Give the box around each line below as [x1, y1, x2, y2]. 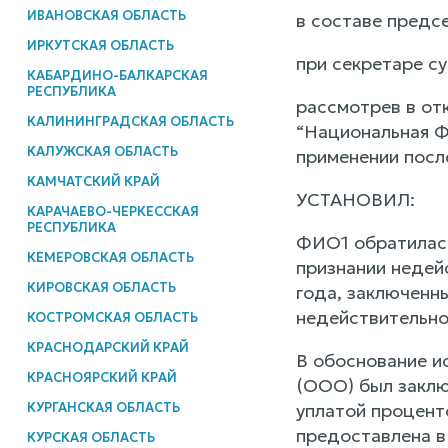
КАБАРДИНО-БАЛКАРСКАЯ [26, 66, 208, 84]
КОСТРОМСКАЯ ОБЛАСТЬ [26, 308, 198, 326]
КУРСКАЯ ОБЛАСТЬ [26, 428, 155, 446]
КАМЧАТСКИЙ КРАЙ [26, 172, 160, 190]
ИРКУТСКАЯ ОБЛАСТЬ [26, 36, 174, 54]
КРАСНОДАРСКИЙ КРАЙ [26, 338, 189, 356]
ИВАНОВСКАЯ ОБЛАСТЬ [26, 6, 186, 24]
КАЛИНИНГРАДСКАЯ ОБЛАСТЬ [26, 112, 234, 130]
